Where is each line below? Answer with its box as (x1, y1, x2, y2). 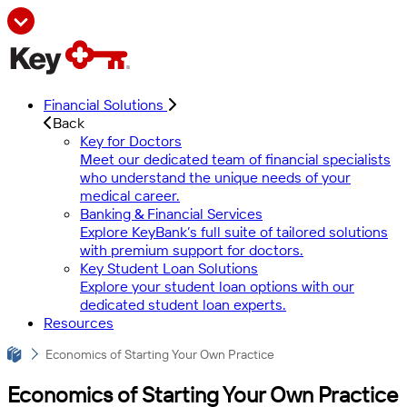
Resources (44, 313, 114, 332)
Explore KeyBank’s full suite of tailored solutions (80, 222, 388, 241)
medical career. (80, 185, 180, 204)
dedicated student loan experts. (80, 294, 286, 313)
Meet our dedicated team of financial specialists (80, 149, 391, 168)
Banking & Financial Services (80, 203, 263, 223)
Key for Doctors (80, 131, 182, 150)
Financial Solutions (44, 94, 167, 114)
